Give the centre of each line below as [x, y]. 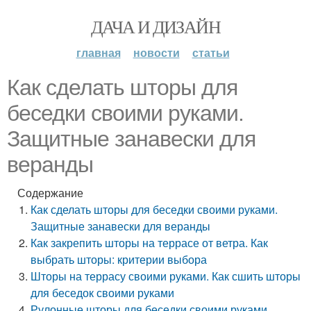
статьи [211, 52]
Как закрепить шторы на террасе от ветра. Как [150, 243]
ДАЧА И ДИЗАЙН [155, 26]
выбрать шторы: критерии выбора [119, 259]
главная [98, 52]
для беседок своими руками [103, 293]
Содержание [50, 193]
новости [156, 52]
